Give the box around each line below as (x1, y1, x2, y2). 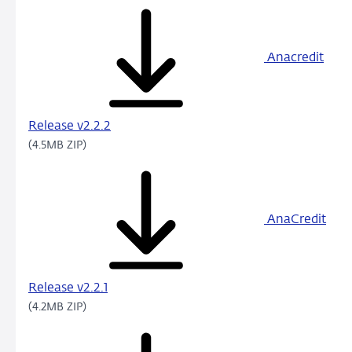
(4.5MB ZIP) (28, 140, 86, 152)
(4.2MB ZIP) (28, 302, 86, 313)
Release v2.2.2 (28, 120, 111, 134)
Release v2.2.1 (28, 282, 108, 295)
